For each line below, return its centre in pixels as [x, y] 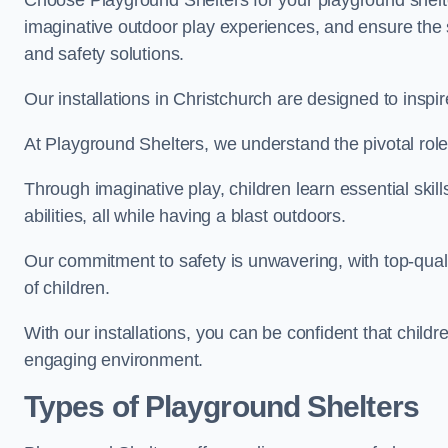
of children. [67, 288]
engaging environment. [114, 360]
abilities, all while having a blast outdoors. [185, 216]
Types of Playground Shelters [221, 406]
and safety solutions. [104, 54]
